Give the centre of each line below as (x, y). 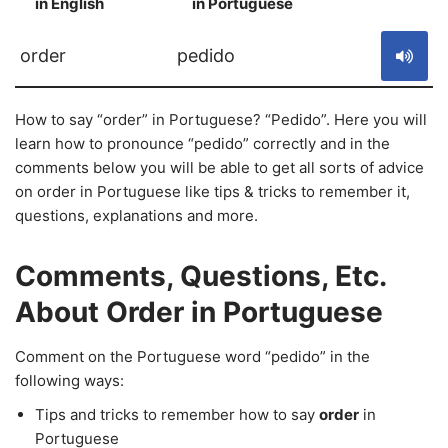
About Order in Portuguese (199, 312)
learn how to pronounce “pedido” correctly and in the (202, 143)
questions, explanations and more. (136, 215)
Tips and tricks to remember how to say (177, 414)
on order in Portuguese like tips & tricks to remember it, (212, 191)
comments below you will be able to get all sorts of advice (219, 167)
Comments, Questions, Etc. (200, 276)
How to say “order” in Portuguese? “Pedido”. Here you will (221, 119)
